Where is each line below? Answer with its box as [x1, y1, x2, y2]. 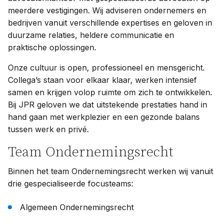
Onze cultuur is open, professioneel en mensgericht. [8, 62, 205, 73]
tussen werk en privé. [8, 124, 89, 134]
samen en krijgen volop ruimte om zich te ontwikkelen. [8, 87, 212, 97]
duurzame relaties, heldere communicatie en [8, 30, 174, 40]
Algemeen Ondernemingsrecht [20, 202, 134, 212]
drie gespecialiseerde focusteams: [8, 178, 133, 188]
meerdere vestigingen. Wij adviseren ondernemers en [8, 5, 206, 15]
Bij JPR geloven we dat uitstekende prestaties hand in [8, 99, 207, 110]
